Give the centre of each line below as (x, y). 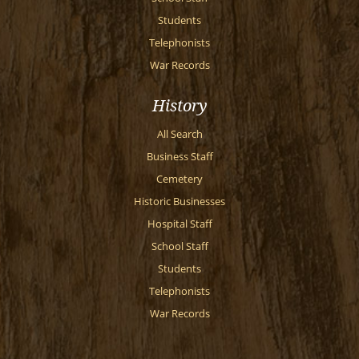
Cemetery (179, 179)
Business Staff (179, 157)
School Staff (179, 246)
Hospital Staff (179, 224)
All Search (179, 134)
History (179, 106)
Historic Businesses (179, 202)
